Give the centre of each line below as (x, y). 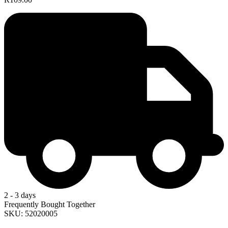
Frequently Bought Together (50, 204)
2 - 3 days (20, 195)
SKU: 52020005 (31, 213)
